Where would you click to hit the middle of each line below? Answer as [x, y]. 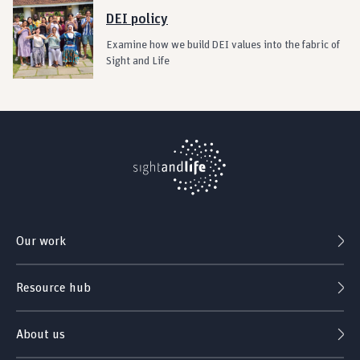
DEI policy [137, 19]
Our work [41, 241]
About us [41, 334]
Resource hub [53, 288]
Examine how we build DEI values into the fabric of [223, 45]
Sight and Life [138, 61]
